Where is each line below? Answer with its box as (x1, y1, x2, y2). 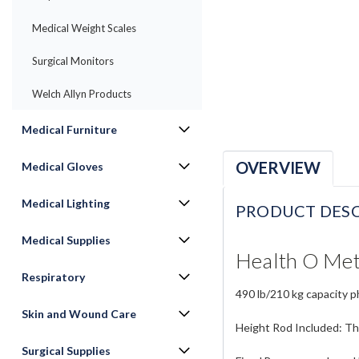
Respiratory (22, 270, 85, 284)
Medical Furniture (22, 123, 117, 136)
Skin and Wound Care (22, 307, 136, 321)
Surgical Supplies (22, 344, 111, 357)
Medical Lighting (22, 196, 110, 210)
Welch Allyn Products (32, 87, 131, 100)
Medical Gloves (22, 159, 103, 173)
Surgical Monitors (32, 54, 114, 67)
